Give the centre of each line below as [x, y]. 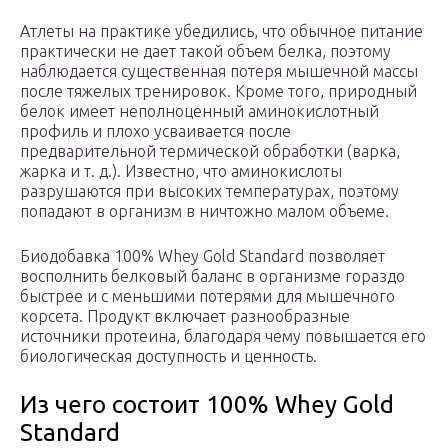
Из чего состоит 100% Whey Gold [207, 405]
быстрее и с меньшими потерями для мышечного [207, 296]
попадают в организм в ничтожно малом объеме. [204, 211]
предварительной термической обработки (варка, [210, 151]
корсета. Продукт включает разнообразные [185, 316]
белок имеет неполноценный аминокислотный [199, 111]
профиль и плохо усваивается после [155, 131]
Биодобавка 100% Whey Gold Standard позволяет [202, 256]
